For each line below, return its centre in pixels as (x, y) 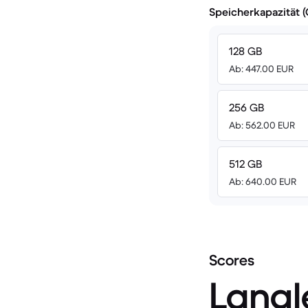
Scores (232, 260)
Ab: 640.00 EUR (263, 181)
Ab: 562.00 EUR (262, 125)
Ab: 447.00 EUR (261, 69)
